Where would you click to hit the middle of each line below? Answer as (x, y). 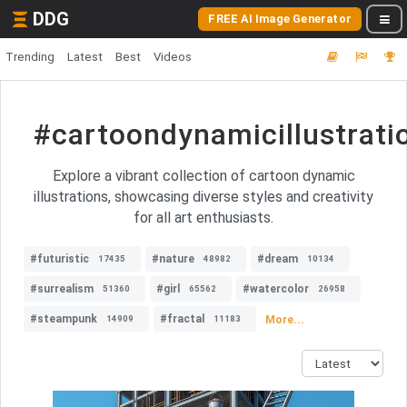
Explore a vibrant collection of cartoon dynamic (203, 176)
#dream (278, 259)
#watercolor (276, 289)
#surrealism (62, 289)
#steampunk (64, 319)
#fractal (182, 319)
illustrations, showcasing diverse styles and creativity (203, 197)
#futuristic (60, 259)
